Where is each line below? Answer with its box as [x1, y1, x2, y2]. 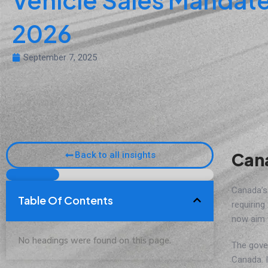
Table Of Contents [18, 193, 113, 207]
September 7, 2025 [23, 51, 97, 63]
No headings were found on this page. [18, 234, 171, 246]
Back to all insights [74, 149, 156, 160]
